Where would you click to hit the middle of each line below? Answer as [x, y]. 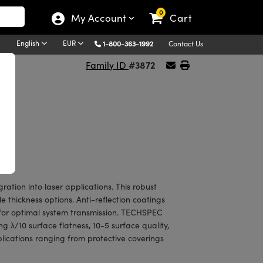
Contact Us [186, 43]
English [29, 43]
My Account [100, 18]
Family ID [107, 65]
